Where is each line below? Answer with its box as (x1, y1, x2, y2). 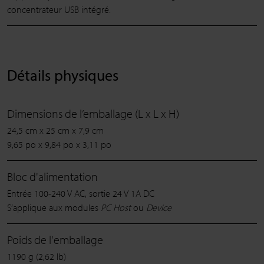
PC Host (101, 202, 131, 214)
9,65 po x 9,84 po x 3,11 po (7, 138, 111, 151)
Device (146, 202, 171, 214)
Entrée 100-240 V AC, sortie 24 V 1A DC (7, 187, 154, 200)
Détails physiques (7, 65, 118, 85)
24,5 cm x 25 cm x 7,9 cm (7, 124, 104, 137)
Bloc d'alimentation (7, 169, 98, 184)
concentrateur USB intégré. (7, 4, 111, 16)
